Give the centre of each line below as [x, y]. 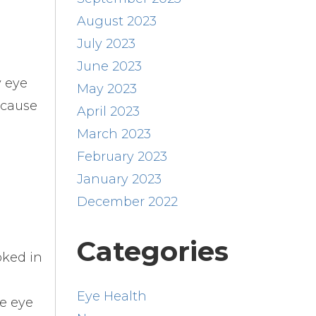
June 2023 [109, 66]
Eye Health [111, 296]
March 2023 [114, 134]
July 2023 [106, 43]
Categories [152, 251]
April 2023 [108, 111]
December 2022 [127, 201]
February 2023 [122, 156]
